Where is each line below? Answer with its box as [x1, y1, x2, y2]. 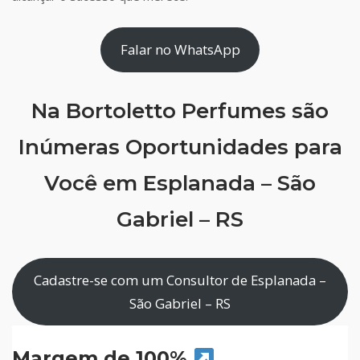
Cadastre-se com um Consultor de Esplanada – [34, 270, 326, 289]
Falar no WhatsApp [120, 40, 240, 59]
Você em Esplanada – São [44, 170, 316, 196]
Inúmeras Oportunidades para [18, 133, 342, 160]
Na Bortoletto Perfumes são [31, 97, 329, 124]
